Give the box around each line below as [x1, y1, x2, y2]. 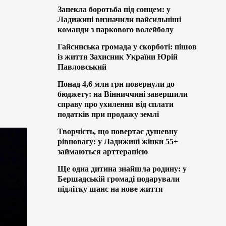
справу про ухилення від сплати [57, 99, 174, 108]
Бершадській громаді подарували [57, 174, 180, 183]
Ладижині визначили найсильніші [57, 15, 181, 24]
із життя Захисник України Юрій [57, 52, 178, 61]
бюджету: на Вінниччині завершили [57, 89, 188, 98]
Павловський [57, 62, 106, 71]
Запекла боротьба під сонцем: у [57, 5, 171, 14]
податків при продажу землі [57, 109, 159, 119]
